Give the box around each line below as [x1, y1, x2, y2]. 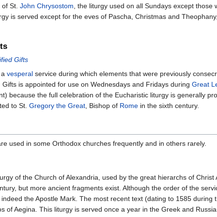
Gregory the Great [29, 101, 85, 109]
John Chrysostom [20, 2, 74, 10]
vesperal [7, 69, 33, 77]
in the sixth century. [138, 101, 199, 109]
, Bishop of [85, 101, 120, 109]
